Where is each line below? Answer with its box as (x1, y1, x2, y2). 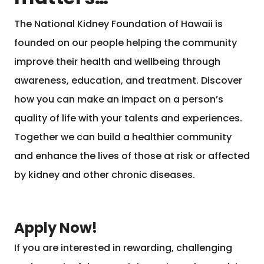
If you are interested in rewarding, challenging (14, 240, 232, 255)
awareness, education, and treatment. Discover (14, 73, 242, 87)
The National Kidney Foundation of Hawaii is (14, 16, 223, 31)
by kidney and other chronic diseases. (14, 167, 195, 181)
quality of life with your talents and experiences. (14, 111, 242, 125)
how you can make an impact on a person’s (14, 92, 223, 106)
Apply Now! (14, 217, 97, 237)
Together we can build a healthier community (14, 130, 232, 144)
